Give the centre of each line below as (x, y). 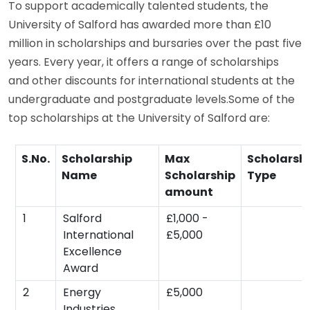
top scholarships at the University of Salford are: (139, 118)
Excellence (92, 251)
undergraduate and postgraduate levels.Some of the (152, 99)
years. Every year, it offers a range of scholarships (144, 62)
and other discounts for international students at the (152, 80)
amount (189, 192)
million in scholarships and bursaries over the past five (155, 43)
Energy (82, 292)
